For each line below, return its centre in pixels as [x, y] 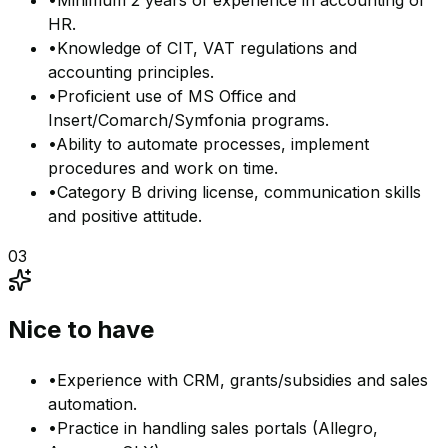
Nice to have [81, 330]
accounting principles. [131, 72]
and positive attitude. [125, 216]
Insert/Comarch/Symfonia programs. [188, 120]
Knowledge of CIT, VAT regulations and [207, 48]
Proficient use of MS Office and [176, 96]
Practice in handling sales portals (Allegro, [217, 428]
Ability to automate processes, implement [212, 144]
